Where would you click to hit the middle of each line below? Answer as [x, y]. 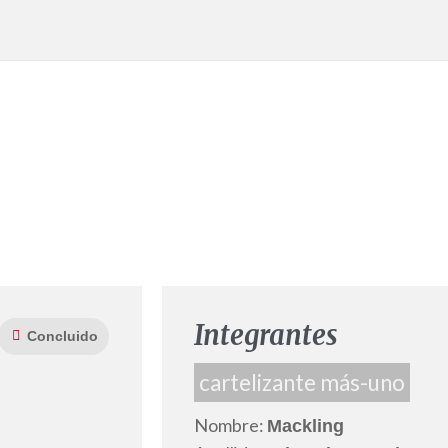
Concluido [62, 336]
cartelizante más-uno [302, 383]
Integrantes [266, 335]
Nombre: [230, 425]
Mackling [305, 426]
